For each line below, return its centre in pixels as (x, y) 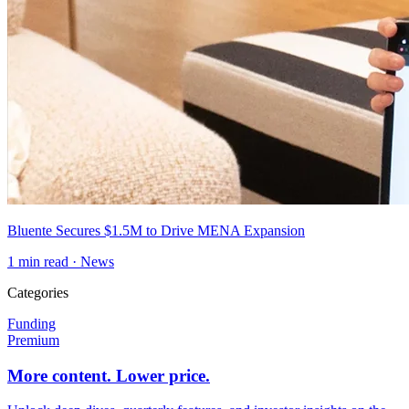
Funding (31, 323)
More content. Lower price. (109, 375)
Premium (33, 340)
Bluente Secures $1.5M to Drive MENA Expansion (156, 230)
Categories (38, 292)
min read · (47, 261)
